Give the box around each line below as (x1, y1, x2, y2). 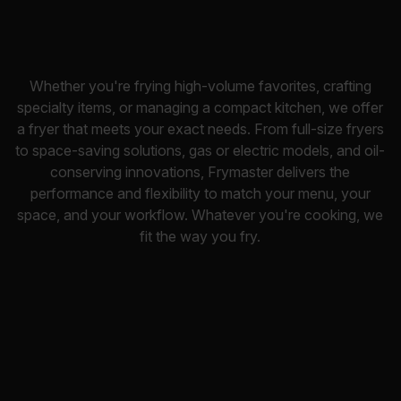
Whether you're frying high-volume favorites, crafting (29, 77, 371, 95)
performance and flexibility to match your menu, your (30, 184, 371, 202)
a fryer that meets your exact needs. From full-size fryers (16, 120, 384, 138)
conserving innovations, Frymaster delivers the (50, 163, 351, 181)
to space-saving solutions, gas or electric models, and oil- (15, 141, 386, 159)
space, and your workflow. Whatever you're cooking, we (17, 206, 384, 224)
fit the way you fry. (140, 227, 261, 245)
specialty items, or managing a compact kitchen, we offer (17, 98, 384, 116)
